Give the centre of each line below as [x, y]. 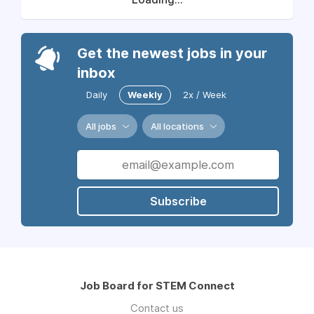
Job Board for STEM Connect [157, 286]
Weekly [145, 95]
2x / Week [205, 95]
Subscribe [178, 201]
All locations [177, 126]
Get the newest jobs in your [172, 53]
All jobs [101, 126]
